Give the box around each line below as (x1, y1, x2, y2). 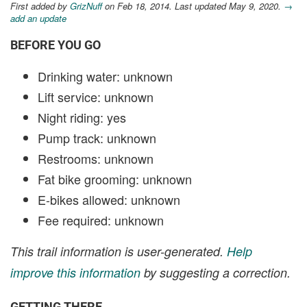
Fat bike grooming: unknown (38, 170, 192, 188)
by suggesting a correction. (140, 264, 291, 281)
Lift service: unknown (38, 88, 153, 106)
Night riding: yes (38, 108, 126, 126)
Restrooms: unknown (38, 149, 153, 167)
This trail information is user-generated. (10, 243, 227, 260)
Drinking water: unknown (38, 67, 173, 85)
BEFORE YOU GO (10, 38, 101, 52)
